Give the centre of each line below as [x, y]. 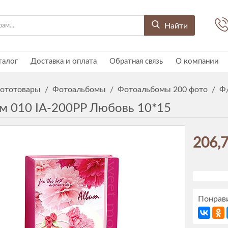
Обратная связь [136, 61]
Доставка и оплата [64, 61]
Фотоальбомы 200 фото [163, 90]
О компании [197, 61]
